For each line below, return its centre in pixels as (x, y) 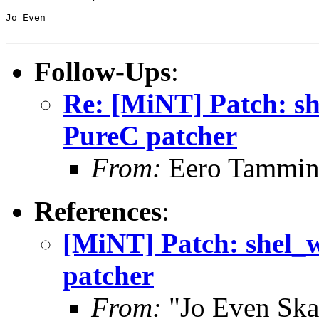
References (98, 211)
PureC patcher (150, 135)
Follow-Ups (103, 71)
